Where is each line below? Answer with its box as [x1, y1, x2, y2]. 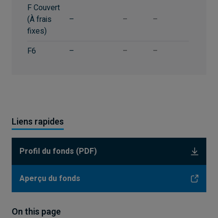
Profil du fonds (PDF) [19, 145, 97, 157]
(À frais [27, 14, 52, 25]
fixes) [27, 25, 47, 37]
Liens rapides [12, 115, 64, 128]
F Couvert [27, 2, 60, 14]
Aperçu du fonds [19, 173, 80, 184]
